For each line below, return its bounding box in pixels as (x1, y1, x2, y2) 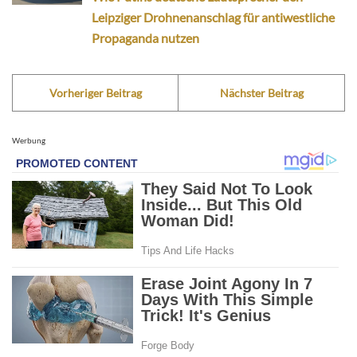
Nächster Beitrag (219, 85, 304, 100)
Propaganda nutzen (92, 29, 199, 45)
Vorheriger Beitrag (49, 85, 142, 100)
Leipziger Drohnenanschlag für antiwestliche (92, 9, 335, 25)
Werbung (12, 135, 45, 145)
